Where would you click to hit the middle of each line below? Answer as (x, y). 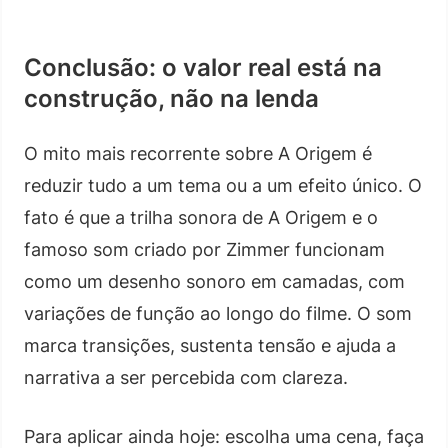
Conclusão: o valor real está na (203, 67)
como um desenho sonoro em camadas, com (214, 281)
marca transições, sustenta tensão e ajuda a (210, 345)
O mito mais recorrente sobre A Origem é (198, 153)
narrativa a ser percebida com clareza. (186, 377)
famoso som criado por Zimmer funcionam (204, 249)
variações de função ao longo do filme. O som (218, 313)
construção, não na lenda (171, 98)
